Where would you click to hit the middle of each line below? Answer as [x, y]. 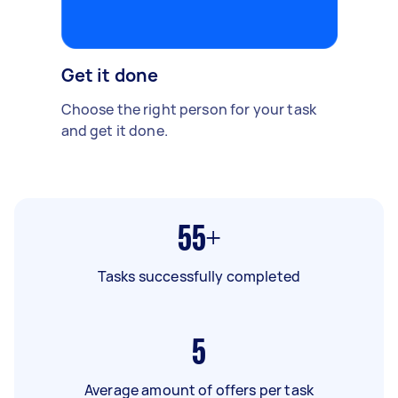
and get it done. [114, 130]
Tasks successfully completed [199, 276]
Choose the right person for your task [189, 109]
